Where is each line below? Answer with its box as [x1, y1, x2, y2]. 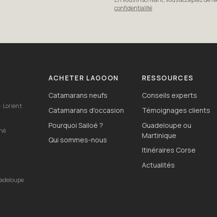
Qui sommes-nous [48, 135, 107, 145]
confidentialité [114, 4, 152, 13]
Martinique [141, 130, 176, 140]
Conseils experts [141, 91, 197, 100]
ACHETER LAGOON [48, 74, 119, 83]
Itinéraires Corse [141, 145, 196, 155]
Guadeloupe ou [141, 120, 191, 130]
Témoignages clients [141, 106, 210, 115]
